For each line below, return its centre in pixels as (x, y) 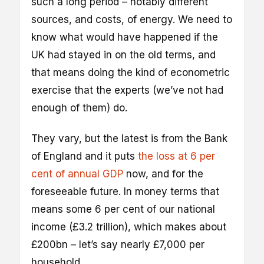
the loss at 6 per (176, 156)
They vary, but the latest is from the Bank (129, 139)
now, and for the (163, 174)
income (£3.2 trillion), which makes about (129, 227)
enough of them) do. (79, 108)
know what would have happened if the (125, 37)
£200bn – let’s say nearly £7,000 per (118, 245)
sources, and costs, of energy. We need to (132, 20)
